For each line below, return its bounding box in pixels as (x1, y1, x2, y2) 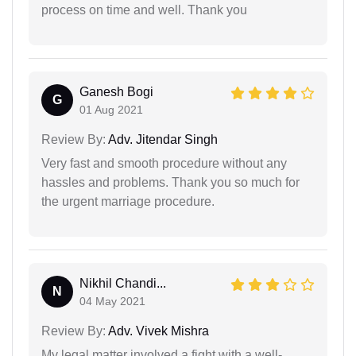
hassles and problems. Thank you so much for (41, 175, 300, 189)
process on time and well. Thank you (41, 2, 247, 17)
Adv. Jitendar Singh (106, 132, 218, 146)
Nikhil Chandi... (79, 276, 166, 290)
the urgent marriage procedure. (41, 194, 215, 208)
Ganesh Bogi (79, 84, 153, 99)
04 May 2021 (79, 294, 145, 308)
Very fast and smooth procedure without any (41, 156, 287, 170)
